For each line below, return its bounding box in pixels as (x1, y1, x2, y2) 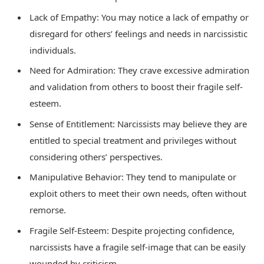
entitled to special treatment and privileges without (29, 134, 236, 146)
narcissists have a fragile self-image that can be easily (29, 240, 246, 253)
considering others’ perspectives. (29, 150, 163, 163)
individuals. (29, 44, 76, 56)
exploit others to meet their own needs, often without (29, 187, 246, 200)
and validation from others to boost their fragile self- (29, 81, 243, 93)
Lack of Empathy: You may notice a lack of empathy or (29, 11, 249, 23)
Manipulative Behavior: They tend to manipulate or (29, 171, 236, 183)
